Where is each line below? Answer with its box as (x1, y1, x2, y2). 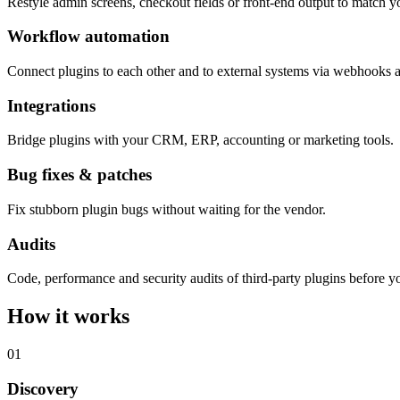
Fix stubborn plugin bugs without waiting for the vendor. (7, 201, 326, 217)
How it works (7, 304, 129, 329)
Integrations (7, 96, 96, 115)
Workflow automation (7, 27, 170, 46)
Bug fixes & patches (7, 165, 152, 185)
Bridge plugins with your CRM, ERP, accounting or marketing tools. (7, 132, 394, 148)
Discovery (7, 379, 79, 398)
